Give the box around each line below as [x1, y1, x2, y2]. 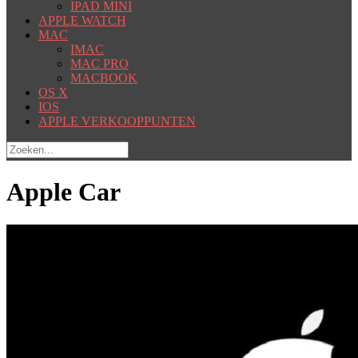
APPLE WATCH [38, 13, 126, 27]
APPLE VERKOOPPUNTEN [38, 113, 196, 128]
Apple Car [6, 177, 121, 207]
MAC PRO [70, 56, 129, 70]
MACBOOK [70, 70, 137, 85]
